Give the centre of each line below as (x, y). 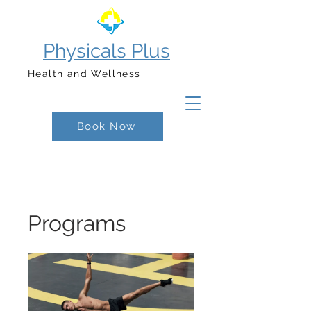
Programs (77, 223)
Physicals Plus (107, 51)
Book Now (106, 126)
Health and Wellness (86, 74)
